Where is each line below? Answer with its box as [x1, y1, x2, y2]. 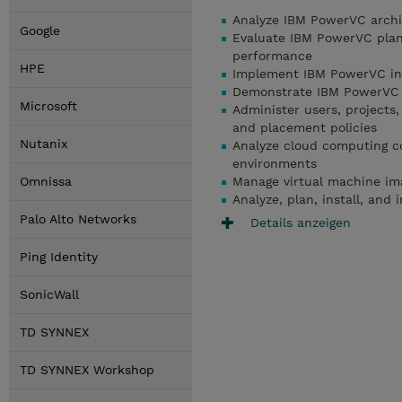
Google [20, 23, 60, 38]
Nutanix [20, 136, 67, 151]
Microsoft [20, 99, 77, 113]
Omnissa [20, 174, 72, 188]
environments [232, 156, 317, 170]
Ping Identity [20, 249, 98, 264]
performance [232, 48, 312, 63]
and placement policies [232, 120, 377, 135]
